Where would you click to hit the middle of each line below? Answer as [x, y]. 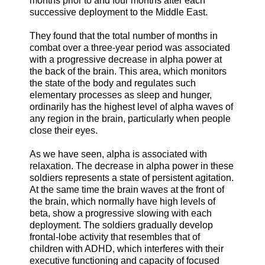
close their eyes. [64, 130]
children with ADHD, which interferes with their [127, 248]
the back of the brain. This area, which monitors [128, 71]
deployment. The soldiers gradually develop [121, 225]
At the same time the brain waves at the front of [127, 189]
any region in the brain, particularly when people [130, 118]
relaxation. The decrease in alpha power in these [132, 166]
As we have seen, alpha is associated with [118, 154]
